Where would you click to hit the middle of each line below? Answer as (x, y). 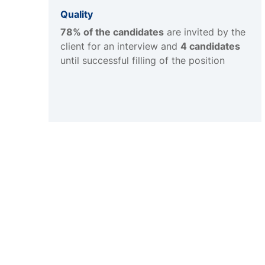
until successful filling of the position (143, 61)
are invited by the (205, 32)
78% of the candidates (112, 32)
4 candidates (210, 46)
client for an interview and (120, 46)
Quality (77, 14)
